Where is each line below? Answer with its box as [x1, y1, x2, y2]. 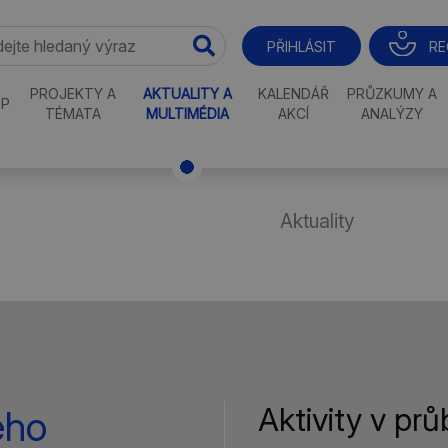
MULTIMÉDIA [145, 105, 229, 122]
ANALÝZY [361, 105, 424, 122]
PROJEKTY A [29, 85, 116, 102]
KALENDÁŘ [257, 85, 329, 102]
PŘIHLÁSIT [266, 38, 336, 55]
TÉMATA [44, 105, 101, 122]
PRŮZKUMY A [347, 85, 438, 102]
